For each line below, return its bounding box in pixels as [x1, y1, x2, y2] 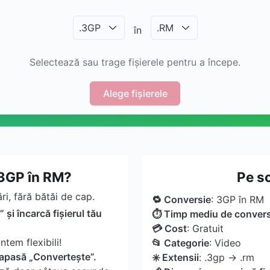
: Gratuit [187, 222, 224, 234]
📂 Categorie [152, 237, 209, 249]
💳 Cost [152, 222, 187, 234]
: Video [209, 237, 241, 249]
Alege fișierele [102, 87, 168, 99]
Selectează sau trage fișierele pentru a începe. [30, 56, 240, 68]
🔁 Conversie [152, 193, 211, 206]
